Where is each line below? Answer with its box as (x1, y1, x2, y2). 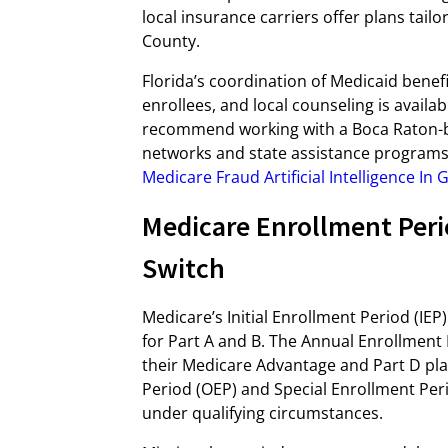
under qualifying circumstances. (142, 402, 383, 424)
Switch (142, 250, 225, 286)
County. (142, 30, 200, 52)
